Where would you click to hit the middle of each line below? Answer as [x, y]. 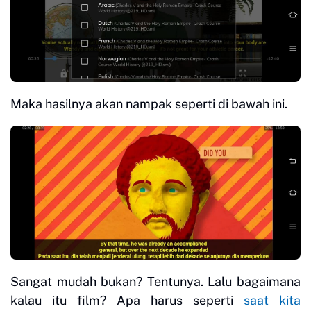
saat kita [272, 301]
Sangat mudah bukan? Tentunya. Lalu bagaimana [155, 282]
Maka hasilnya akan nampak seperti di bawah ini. [149, 104]
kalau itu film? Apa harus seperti [127, 301]
